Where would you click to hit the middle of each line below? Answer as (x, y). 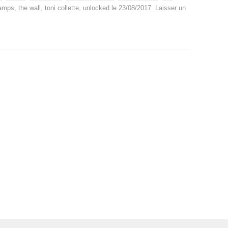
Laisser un (170, 8)
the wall (30, 8)
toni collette (62, 8)
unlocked (96, 8)
